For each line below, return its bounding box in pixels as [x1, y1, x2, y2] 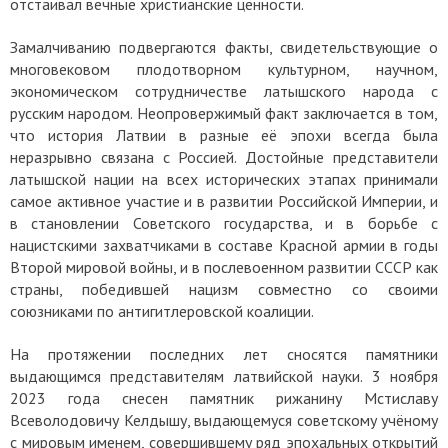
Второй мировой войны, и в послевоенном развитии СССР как [10, 256, 438, 277]
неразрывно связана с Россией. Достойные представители [10, 146, 438, 167]
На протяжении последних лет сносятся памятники [10, 343, 438, 364]
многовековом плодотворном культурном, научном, [10, 58, 438, 79]
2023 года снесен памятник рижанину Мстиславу [10, 387, 438, 408]
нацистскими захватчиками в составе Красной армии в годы [10, 234, 438, 255]
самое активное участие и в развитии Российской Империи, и [10, 190, 438, 211]
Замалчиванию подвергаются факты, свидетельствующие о [10, 36, 438, 57]
